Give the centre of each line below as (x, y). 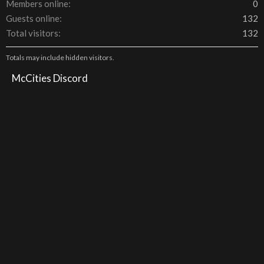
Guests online (33, 18)
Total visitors (32, 33)
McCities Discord (50, 78)
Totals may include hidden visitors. (60, 57)
